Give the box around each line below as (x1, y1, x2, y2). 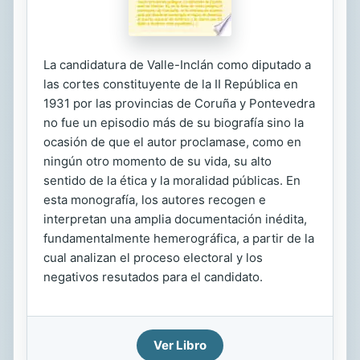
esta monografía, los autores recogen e (43, 192, 266, 207)
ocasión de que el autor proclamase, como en (43, 134, 301, 149)
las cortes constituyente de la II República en (43, 76, 298, 92)
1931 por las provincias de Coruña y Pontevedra (43, 96, 315, 111)
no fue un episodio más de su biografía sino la (43, 115, 304, 130)
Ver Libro (153, 337, 207, 353)
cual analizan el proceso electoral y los (43, 250, 263, 265)
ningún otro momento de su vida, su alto (43, 153, 272, 169)
